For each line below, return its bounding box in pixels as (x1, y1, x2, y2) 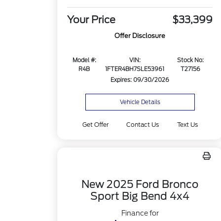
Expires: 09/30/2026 (110, 76, 170, 84)
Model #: (72, 57, 96, 64)
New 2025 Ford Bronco (81, 178, 199, 190)
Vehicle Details (119, 99, 160, 106)
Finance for (121, 209, 159, 217)
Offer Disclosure (114, 32, 166, 40)
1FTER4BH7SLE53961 (105, 66, 165, 73)
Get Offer (82, 121, 109, 128)
